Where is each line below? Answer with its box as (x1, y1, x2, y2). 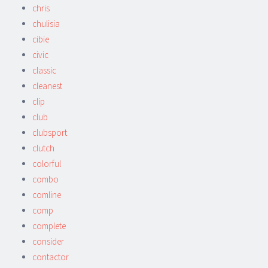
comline (32, 188, 61, 200)
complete (32, 220, 66, 232)
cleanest (32, 80, 62, 92)
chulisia (32, 17, 60, 29)
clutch (32, 142, 54, 154)
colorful (32, 157, 61, 169)
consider (32, 235, 64, 247)
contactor (32, 251, 69, 263)
